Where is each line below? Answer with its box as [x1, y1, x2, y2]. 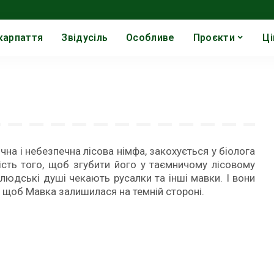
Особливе [126, 32, 175, 43]
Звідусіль [61, 32, 108, 43]
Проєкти [193, 32, 235, 43]
